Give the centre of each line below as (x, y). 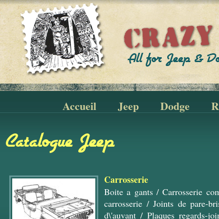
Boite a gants (129, 192)
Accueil (79, 106)
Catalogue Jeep (60, 140)
